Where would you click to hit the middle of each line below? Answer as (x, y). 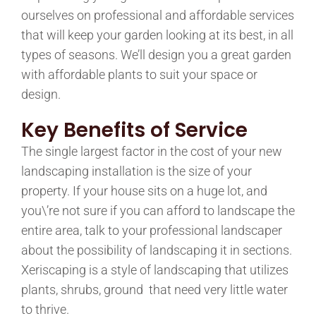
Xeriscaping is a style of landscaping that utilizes (155, 269)
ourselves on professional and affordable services (158, 15)
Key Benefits (83, 130)
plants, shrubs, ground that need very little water (154, 289)
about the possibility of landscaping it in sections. (157, 250)
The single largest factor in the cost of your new (152, 151)
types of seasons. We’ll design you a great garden (156, 54)
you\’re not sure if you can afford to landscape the (158, 210)
